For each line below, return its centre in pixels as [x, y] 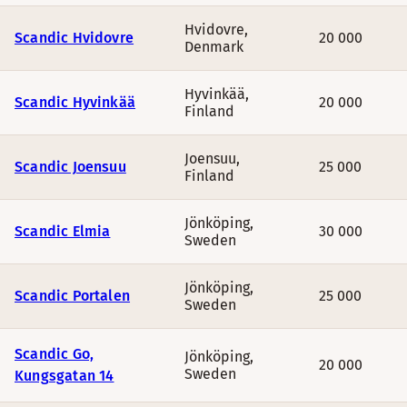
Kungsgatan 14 [65, 376]
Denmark [214, 47]
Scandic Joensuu [70, 167]
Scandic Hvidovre [74, 38]
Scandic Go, [55, 354]
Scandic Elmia [63, 231]
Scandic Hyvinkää [75, 102]
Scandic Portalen [73, 296]
